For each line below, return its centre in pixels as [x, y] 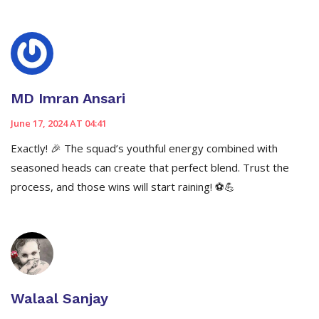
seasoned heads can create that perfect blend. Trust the [150, 168]
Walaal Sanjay [59, 299]
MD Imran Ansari [68, 99]
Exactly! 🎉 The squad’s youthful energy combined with [144, 148]
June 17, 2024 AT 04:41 [59, 124]
